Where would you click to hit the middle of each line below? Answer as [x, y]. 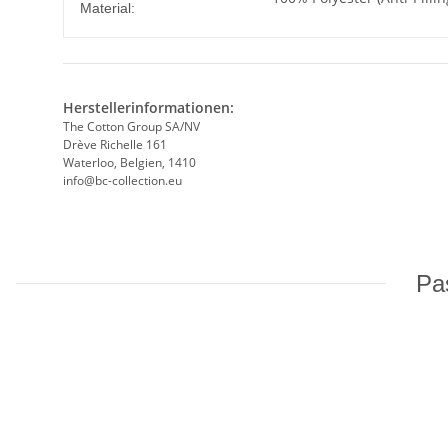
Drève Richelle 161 [115, 144]
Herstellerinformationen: [148, 107]
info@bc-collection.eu [122, 180]
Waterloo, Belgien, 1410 [129, 162]
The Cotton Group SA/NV [131, 126]
